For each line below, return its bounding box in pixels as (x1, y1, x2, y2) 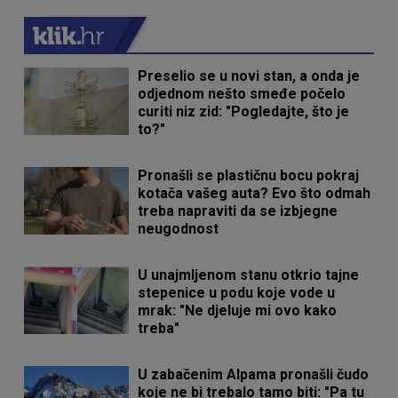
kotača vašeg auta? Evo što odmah (138, 185, 371, 203)
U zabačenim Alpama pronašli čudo (138, 366, 370, 384)
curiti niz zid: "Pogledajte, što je (138, 103, 350, 121)
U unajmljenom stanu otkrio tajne (138, 267, 360, 284)
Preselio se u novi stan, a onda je (138, 68, 361, 85)
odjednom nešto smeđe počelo (138, 85, 346, 103)
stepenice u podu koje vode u (138, 284, 336, 302)
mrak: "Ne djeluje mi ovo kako (138, 302, 338, 320)
